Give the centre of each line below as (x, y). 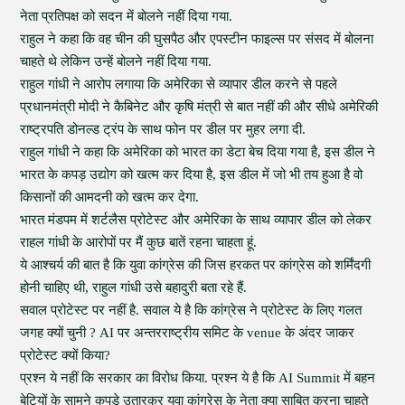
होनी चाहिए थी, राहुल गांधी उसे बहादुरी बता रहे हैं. (134, 287)
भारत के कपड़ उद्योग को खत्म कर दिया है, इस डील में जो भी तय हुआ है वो (192, 174)
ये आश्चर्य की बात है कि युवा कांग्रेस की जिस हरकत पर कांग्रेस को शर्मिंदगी (196, 265)
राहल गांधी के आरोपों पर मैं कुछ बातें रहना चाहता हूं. (139, 242)
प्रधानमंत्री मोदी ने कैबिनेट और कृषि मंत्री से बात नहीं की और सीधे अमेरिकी (199, 107)
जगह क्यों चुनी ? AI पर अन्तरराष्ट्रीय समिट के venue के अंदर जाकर (188, 333)
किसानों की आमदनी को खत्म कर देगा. (110, 197)
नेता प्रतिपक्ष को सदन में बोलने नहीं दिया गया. (127, 16)
